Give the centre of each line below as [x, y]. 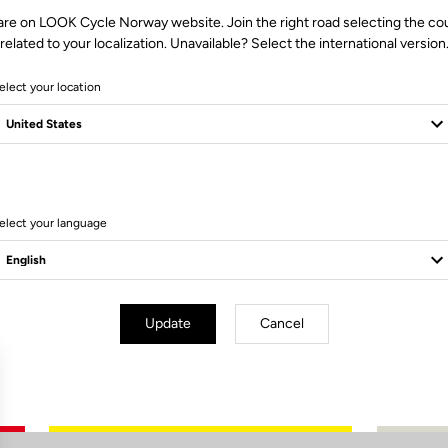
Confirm [344, 410]
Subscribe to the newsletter [224, 343]
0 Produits [224, 198]
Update [167, 323]
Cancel [281, 323]
